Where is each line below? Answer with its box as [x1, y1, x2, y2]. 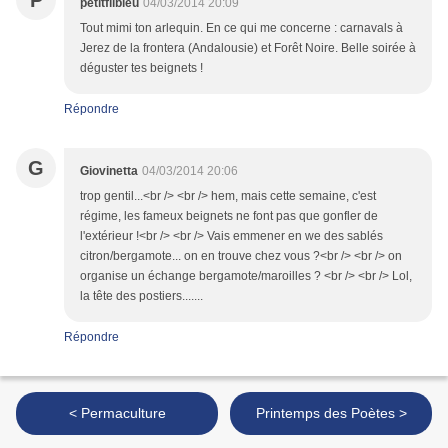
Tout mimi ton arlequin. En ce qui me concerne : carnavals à [80, 21, 403, 36]
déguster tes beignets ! [80, 61, 203, 76]
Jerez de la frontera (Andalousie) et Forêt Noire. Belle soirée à [80, 41, 416, 56]
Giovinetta [80, 164, 138, 179]
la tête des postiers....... [80, 289, 203, 304]
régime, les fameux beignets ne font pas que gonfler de [80, 209, 378, 224]
